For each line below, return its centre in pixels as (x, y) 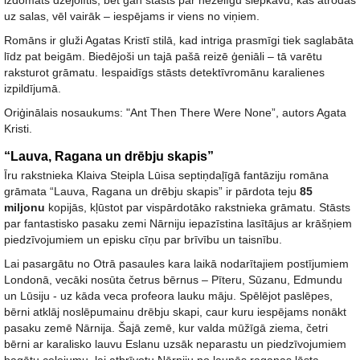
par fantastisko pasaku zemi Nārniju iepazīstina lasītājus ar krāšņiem (178, 223)
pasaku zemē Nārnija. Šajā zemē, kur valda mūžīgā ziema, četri (166, 328)
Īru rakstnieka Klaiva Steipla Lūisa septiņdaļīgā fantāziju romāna (166, 175)
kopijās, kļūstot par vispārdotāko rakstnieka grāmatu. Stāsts (198, 207)
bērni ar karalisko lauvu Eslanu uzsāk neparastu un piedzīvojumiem (175, 344)
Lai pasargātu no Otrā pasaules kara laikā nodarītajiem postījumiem (176, 264)
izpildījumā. (33, 88)
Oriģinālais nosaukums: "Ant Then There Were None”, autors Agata (175, 112)
